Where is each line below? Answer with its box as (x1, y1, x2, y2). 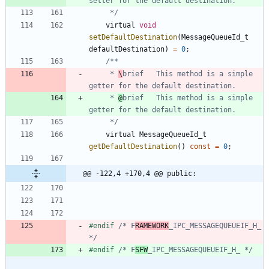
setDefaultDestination (89, 32, 177, 41)
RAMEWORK (135, 221, 169, 230)
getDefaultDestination (89, 142, 177, 151)
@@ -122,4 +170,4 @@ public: (83, 169, 196, 178)
